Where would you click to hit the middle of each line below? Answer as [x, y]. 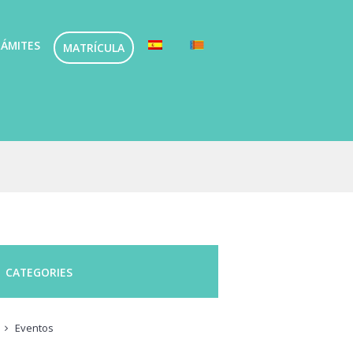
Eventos [34, 328]
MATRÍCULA [94, 48]
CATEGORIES [39, 272]
